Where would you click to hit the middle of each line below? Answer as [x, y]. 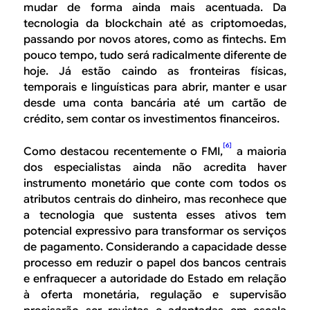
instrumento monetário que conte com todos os [155, 183]
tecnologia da [65, 24]
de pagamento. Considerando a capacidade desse [155, 247]
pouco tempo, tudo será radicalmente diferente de [155, 56]
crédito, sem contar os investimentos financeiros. [152, 119]
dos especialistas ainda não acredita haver [155, 167]
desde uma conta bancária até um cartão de [155, 103]
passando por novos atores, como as [123, 40]
